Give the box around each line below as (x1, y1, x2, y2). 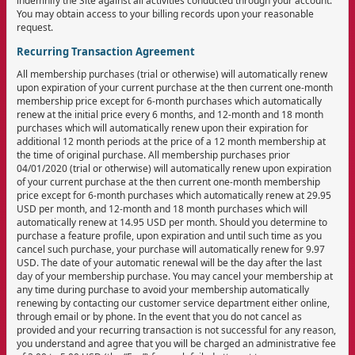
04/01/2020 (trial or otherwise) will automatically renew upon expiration (17, 161, 331, 175)
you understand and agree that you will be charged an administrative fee (17, 336, 336, 350)
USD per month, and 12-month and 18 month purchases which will (17, 201, 307, 216)
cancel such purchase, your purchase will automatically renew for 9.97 (17, 242, 325, 256)
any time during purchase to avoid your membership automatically (17, 282, 309, 296)
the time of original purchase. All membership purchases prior (17, 147, 290, 162)
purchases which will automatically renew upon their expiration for (17, 120, 308, 135)
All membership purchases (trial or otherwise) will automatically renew (17, 67, 327, 81)
